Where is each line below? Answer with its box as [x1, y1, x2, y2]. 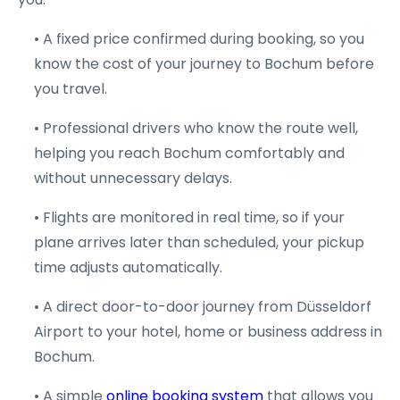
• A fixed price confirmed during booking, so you [34, 29, 364, 49]
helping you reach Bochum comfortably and [34, 143, 345, 163]
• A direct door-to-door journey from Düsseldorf [34, 296, 371, 317]
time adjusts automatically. [34, 257, 222, 278]
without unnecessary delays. [34, 168, 232, 188]
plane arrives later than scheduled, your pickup [34, 232, 364, 253]
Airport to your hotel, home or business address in [34, 321, 382, 342]
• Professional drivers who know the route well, [34, 118, 358, 138]
